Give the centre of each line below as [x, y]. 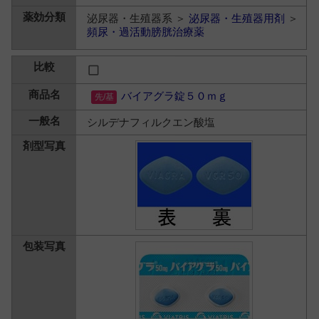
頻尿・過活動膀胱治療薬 [146, 32]
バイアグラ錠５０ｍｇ [175, 96]
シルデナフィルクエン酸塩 [151, 122]
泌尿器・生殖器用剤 [237, 18]
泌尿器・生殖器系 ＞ [138, 18]
